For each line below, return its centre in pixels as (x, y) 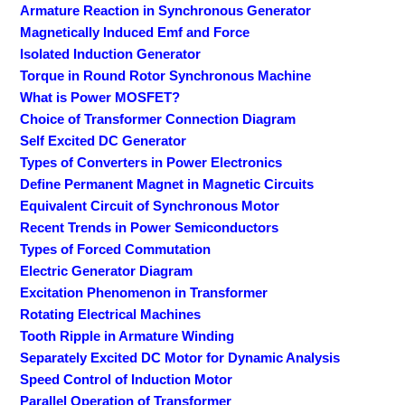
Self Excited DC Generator (104, 140)
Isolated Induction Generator (111, 53)
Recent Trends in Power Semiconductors (150, 227)
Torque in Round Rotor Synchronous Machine (166, 75)
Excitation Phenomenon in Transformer (144, 292)
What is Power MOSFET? (100, 97)
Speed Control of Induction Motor (127, 379)
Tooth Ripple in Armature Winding (127, 335)
